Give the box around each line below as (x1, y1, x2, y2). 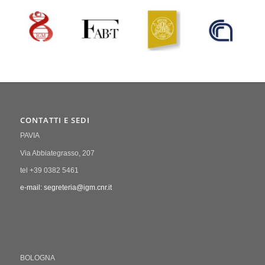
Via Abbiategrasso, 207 (20, 148, 95, 157)
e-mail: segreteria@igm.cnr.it (20, 183, 112, 192)
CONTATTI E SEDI (20, 115, 90, 126)
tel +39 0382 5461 (20, 166, 79, 174)
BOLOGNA (20, 254, 55, 263)
